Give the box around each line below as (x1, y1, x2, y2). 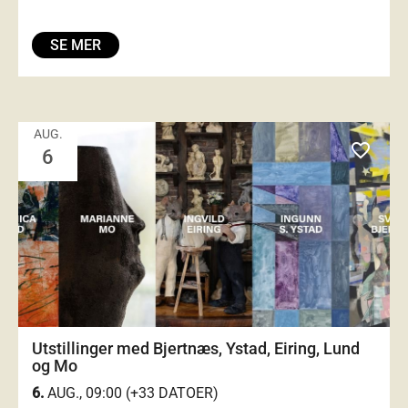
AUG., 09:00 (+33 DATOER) (44, 384, 219, 402)
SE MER (50, 36, 101, 54)
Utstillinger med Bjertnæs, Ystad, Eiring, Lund (32, 339, 360, 358)
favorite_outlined (349, 139, 393, 161)
